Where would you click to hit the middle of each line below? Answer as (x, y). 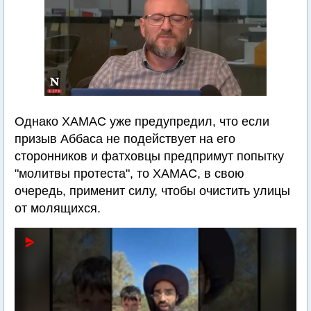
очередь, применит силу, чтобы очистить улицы (152, 191)
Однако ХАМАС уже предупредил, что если (142, 121)
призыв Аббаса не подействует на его (125, 139)
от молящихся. (58, 208)
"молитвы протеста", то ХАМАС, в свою (129, 174)
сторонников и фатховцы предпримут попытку (149, 156)
